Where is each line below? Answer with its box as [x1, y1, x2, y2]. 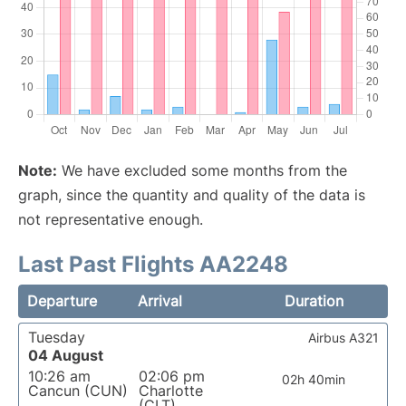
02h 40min [281, 372, 345, 387]
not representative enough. [18, 210, 203, 228]
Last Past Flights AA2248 [18, 251, 288, 277]
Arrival [138, 292, 183, 310]
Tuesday [28, 328, 85, 346]
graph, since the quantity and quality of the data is [18, 186, 365, 204]
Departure [27, 292, 97, 310]
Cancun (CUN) [28, 382, 128, 400]
